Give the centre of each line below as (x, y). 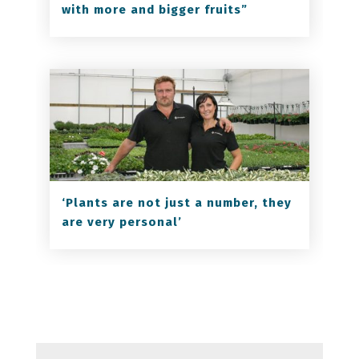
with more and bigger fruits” (154, 10)
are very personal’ (121, 222)
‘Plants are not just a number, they (176, 203)
